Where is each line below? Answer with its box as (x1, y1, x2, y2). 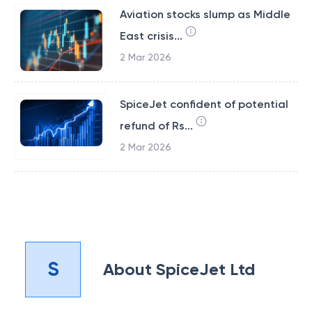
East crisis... (119, 29, 182, 42)
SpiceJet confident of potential (119, 97, 288, 111)
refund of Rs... (119, 119, 193, 132)
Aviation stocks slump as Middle (119, 8, 290, 21)
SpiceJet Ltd (156, 259, 255, 279)
